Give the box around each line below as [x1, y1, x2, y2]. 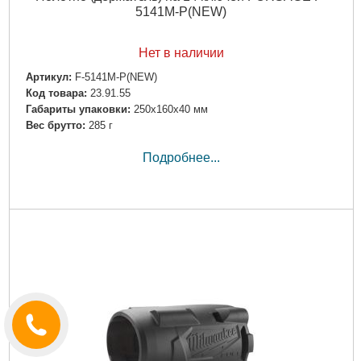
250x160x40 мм [133, 102, 208, 115]
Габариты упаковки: [25, 102, 131, 115]
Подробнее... [142, 151, 220, 165]
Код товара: [25, 86, 87, 99]
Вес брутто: [25, 118, 85, 131]
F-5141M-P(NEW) [74, 70, 157, 83]
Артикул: [25, 70, 72, 83]
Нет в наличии [138, 46, 224, 60]
